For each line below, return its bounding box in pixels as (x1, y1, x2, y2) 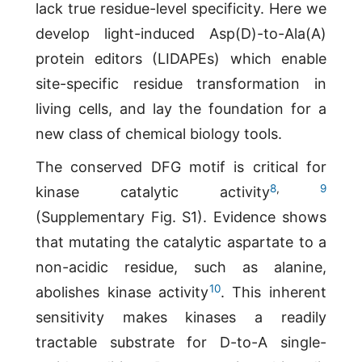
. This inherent (220, 284, 327, 301)
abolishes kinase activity (35, 284, 209, 301)
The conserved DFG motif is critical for (35, 158, 327, 176)
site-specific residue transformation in (35, 75, 327, 93)
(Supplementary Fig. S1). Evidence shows (35, 208, 327, 226)
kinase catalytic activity (35, 183, 271, 201)
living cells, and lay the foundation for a (35, 100, 327, 118)
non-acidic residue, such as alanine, (35, 259, 327, 276)
